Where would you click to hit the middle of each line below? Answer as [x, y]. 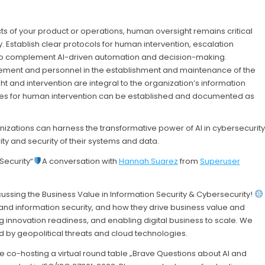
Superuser [220, 161]
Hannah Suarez [148, 161]
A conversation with [80, 161]
